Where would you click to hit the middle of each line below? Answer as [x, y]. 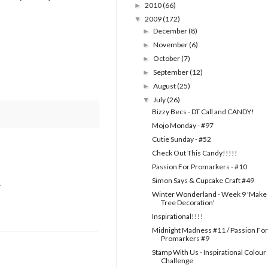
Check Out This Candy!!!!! [194, 153]
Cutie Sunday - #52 [181, 139]
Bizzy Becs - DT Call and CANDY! [203, 112]
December [171, 31]
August [165, 86]
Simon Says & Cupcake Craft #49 [203, 181]
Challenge [177, 261]
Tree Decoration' [188, 203]
